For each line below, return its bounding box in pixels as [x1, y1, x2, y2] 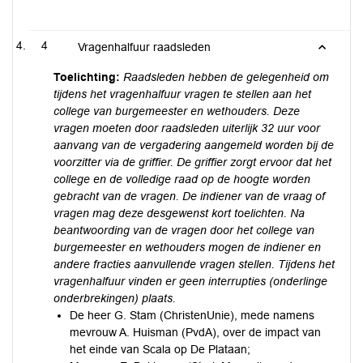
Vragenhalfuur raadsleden [78, 41, 211, 53]
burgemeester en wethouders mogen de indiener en [53, 241, 321, 254]
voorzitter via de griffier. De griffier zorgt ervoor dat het [53, 156, 331, 169]
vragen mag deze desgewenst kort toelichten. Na [53, 207, 305, 220]
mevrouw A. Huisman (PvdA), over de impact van [70, 326, 321, 339]
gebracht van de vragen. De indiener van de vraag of [53, 190, 325, 203]
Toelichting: [53, 70, 120, 83]
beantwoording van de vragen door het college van [53, 224, 314, 237]
